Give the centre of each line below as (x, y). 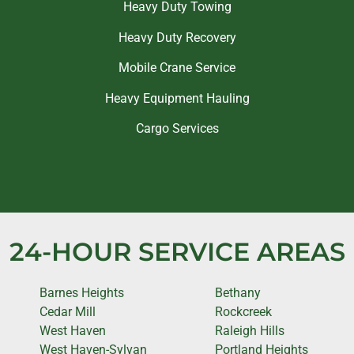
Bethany (238, 293)
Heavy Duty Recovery (177, 37)
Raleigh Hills (250, 331)
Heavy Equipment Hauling (177, 98)
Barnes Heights (82, 293)
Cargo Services (177, 129)
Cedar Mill (68, 312)
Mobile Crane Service (177, 68)
